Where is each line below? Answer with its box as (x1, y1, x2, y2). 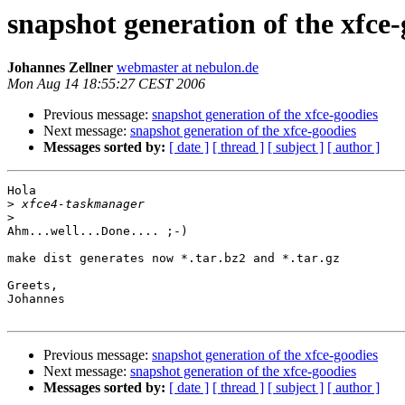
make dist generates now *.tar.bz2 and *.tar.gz (7, 251, 340, 266)
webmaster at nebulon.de (117, 60, 259, 76)
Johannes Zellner (7, 60, 113, 76)
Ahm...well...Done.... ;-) (7, 224, 188, 239)
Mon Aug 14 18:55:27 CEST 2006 (7, 76, 205, 92)
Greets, (7, 278, 58, 293)
